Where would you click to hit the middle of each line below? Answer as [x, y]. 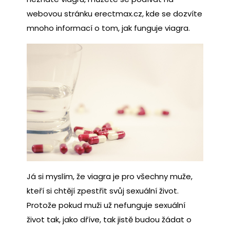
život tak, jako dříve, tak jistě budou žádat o [109, 220]
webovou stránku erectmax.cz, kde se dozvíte [114, 13]
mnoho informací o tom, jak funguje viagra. [108, 28]
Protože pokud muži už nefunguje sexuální [106, 205]
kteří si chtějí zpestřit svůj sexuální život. [103, 191]
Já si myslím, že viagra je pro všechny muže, [110, 177]
